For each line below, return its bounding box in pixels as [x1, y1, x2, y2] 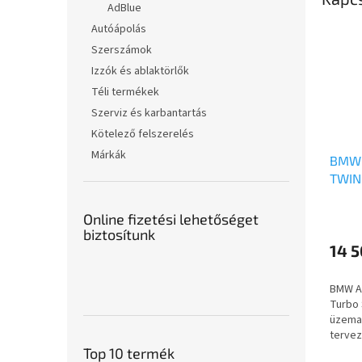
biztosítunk [83, 225, 155, 243]
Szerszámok [91, 42, 152, 58]
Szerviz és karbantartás [91, 105, 207, 121]
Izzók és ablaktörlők [91, 63, 189, 79]
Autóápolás [91, 21, 146, 37]
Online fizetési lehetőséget [83, 210, 259, 228]
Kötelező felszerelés [91, 126, 194, 142]
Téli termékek [91, 84, 159, 100]
